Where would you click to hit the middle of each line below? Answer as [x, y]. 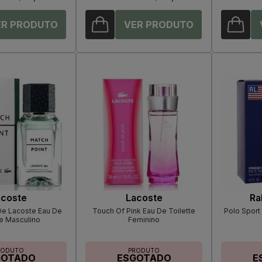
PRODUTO [144, 251]
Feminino [144, 220]
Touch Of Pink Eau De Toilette [144, 211]
